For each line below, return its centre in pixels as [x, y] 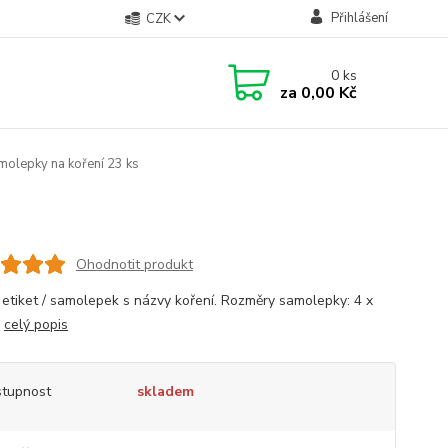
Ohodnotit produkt [134, 264]
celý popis [35, 324]
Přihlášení [359, 18]
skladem [165, 391]
